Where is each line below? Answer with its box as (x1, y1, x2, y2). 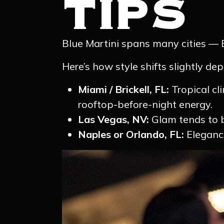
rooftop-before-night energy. (78, 98, 212, 110)
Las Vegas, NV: (78, 113, 151, 125)
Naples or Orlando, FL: (78, 128, 184, 140)
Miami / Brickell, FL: (78, 83, 169, 95)
